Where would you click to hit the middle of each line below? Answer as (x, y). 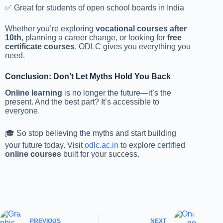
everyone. (22, 111)
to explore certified (152, 145)
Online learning (34, 93)
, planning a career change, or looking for (94, 38)
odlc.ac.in (102, 145)
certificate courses (40, 47)
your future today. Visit (45, 145)
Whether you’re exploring (50, 29)
